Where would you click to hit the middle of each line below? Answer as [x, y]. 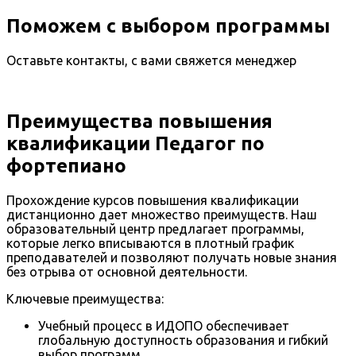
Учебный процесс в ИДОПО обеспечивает [164, 325]
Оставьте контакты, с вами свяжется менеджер [151, 60]
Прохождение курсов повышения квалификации [153, 200]
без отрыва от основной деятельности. [127, 271]
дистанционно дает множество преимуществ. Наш [162, 214]
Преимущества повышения [139, 121]
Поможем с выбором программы [168, 26]
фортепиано [66, 165]
